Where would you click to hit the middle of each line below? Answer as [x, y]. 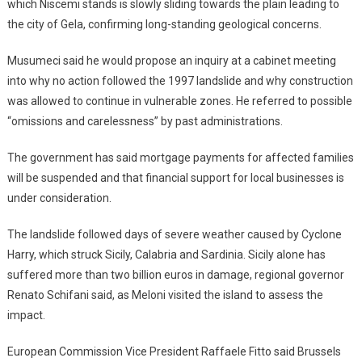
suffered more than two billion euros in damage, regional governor [175, 275]
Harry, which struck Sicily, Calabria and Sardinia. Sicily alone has [166, 255]
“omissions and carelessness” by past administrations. [145, 122]
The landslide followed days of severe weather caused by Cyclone [174, 235]
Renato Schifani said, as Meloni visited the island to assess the [165, 295]
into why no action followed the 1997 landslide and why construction [180, 81]
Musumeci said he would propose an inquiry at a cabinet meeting [171, 61]
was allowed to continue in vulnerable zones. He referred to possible [179, 101]
